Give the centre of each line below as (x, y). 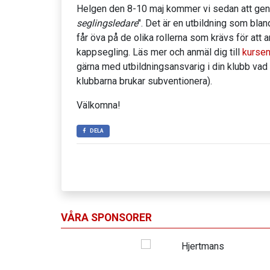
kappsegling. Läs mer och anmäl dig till (159, 52)
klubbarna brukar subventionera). (146, 81)
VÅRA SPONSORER (106, 218)
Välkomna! (99, 105)
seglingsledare (107, 24)
